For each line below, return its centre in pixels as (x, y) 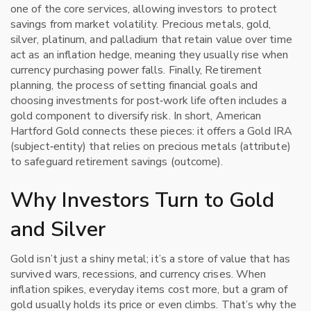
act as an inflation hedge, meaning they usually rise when (150, 55)
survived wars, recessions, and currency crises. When (138, 274)
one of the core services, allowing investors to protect (144, 9)
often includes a (247, 101)
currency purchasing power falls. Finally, (108, 70)
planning (31, 85)
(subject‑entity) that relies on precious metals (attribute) (151, 146)
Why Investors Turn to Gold (142, 200)
